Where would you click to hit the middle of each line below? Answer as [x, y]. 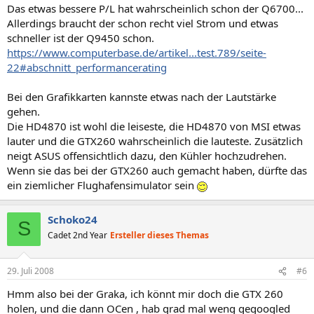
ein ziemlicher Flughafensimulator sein [102, 185]
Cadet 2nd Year [77, 235]
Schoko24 [73, 219]
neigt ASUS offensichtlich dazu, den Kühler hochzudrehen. [147, 155]
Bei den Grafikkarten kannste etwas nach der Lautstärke [142, 96]
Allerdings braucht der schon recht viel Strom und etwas [143, 23]
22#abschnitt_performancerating [87, 67]
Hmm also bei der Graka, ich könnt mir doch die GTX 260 [145, 294]
